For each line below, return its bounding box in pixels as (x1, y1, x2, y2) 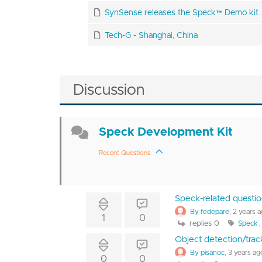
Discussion (73, 80, 144, 99)
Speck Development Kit (98, 124, 233, 139)
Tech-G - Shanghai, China (104, 29, 198, 40)
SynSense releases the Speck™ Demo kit (104, 6, 258, 18)
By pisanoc (190, 247, 225, 257)
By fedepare (190, 206, 230, 216)
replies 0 (187, 218, 220, 228)
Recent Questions (98, 149, 150, 157)
